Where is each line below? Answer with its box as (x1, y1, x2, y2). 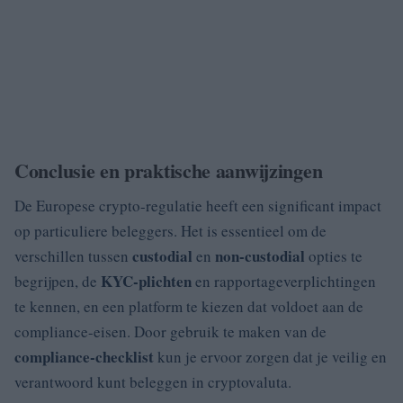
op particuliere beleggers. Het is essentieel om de (14, 220, 327, 241)
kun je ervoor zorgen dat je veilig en (154, 346, 387, 367)
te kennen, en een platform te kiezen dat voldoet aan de (14, 296, 363, 317)
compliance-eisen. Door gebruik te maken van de (14, 321, 327, 342)
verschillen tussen (14, 246, 132, 266)
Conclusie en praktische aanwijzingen (14, 156, 323, 185)
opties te (305, 246, 363, 266)
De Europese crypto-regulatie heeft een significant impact (14, 195, 381, 216)
